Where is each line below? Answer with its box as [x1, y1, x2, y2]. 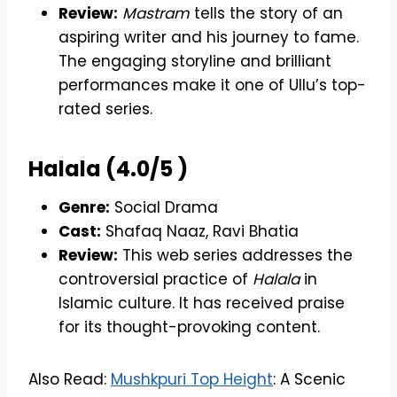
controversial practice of [58, 268, 253, 290]
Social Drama [110, 196, 218, 218]
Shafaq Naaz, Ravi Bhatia [101, 220, 299, 242]
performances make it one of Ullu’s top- [58, 74, 366, 96]
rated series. [58, 97, 152, 120]
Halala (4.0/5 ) [28, 153, 188, 183]
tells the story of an [190, 2, 343, 24]
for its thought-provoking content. [58, 315, 320, 338]
